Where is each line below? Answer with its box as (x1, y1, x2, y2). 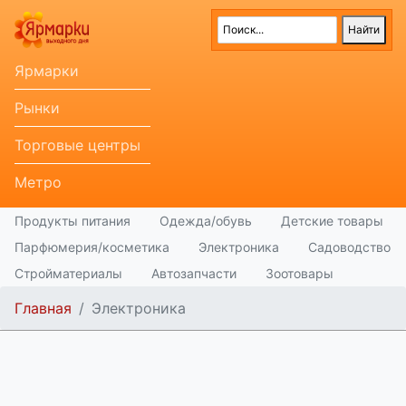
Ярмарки (14, 62, 79, 80)
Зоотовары (266, 266, 333, 281)
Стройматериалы (14, 266, 122, 281)
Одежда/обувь (159, 213, 252, 228)
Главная (14, 299, 72, 317)
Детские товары (281, 213, 383, 228)
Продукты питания (14, 213, 130, 228)
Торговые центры (14, 136, 140, 154)
